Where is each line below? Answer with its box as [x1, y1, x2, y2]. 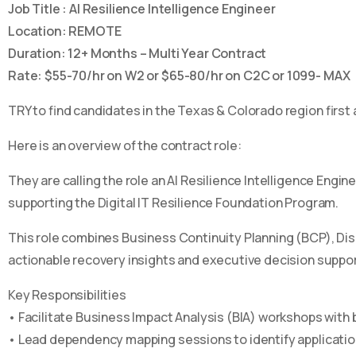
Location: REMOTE [8, 22, 122, 41]
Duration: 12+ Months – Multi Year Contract [8, 44, 267, 63]
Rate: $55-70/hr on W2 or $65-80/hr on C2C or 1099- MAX [8, 67, 350, 85]
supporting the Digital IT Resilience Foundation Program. [8, 194, 339, 212]
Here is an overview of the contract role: [8, 137, 242, 155]
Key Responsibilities [8, 286, 126, 304]
